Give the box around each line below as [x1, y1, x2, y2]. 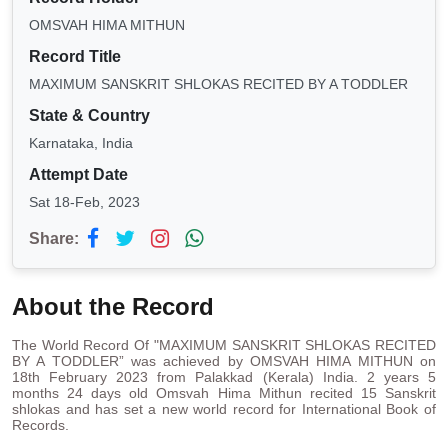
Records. [12, 417, 69, 434]
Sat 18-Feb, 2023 [29, 194, 140, 211]
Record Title [29, 48, 121, 66]
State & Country [29, 107, 150, 125]
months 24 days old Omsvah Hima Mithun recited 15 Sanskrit [12, 385, 436, 402]
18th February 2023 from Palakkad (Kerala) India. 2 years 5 [12, 369, 436, 386]
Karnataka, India [29, 135, 133, 152]
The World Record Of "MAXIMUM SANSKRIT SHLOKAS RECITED [12, 337, 436, 354]
